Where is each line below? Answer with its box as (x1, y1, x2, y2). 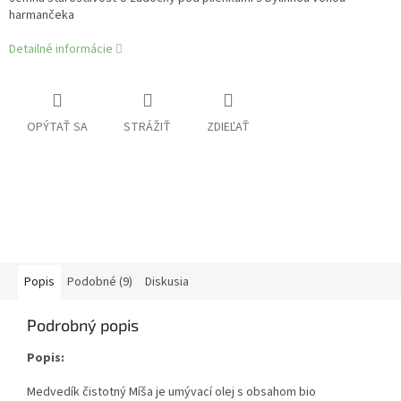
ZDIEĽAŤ (207, 118, 250, 137)
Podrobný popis (27, 315, 139, 336)
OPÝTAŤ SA (27, 118, 88, 137)
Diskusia (145, 273, 189, 292)
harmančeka (9, 6, 74, 25)
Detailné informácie (9, 40, 113, 59)
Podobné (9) (67, 273, 132, 292)
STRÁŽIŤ (124, 118, 171, 137)
